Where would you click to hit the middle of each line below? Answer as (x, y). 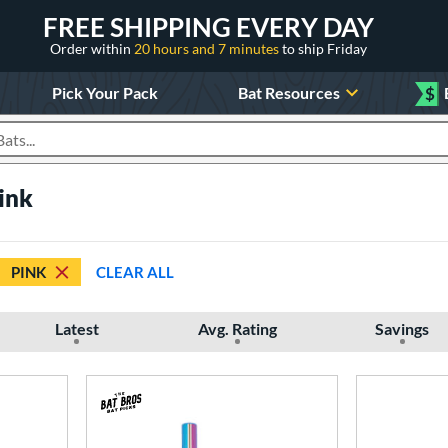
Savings (402, 328)
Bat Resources (289, 92)
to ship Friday (324, 48)
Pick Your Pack (104, 92)
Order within (92, 48)
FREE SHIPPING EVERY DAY (208, 26)
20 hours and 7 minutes (208, 48)
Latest (76, 328)
